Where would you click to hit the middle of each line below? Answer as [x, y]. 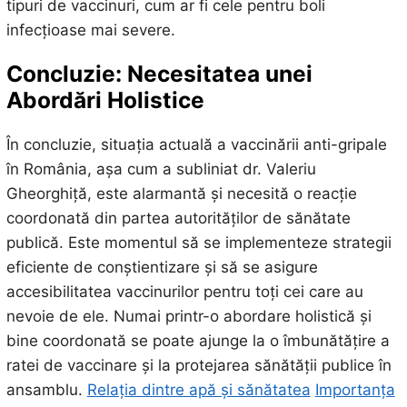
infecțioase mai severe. [90, 30]
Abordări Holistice [105, 100]
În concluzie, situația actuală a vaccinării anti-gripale [196, 144]
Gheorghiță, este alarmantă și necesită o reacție [181, 193]
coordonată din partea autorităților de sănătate [178, 218]
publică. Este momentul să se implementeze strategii [199, 242]
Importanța [355, 389]
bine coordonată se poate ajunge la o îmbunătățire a [198, 340]
